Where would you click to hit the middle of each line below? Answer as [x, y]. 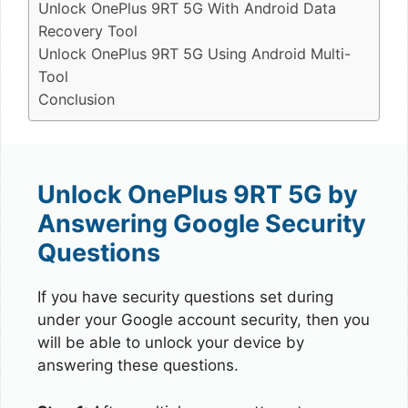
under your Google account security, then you [204, 320]
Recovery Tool [88, 31]
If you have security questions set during [185, 297]
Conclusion [76, 99]
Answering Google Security [202, 224]
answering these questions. [138, 365]
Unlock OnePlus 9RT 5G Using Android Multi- [194, 53]
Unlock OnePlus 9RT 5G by [198, 194]
